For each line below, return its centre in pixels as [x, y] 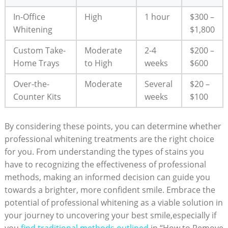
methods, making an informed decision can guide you [107, 177]
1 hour [157, 17]
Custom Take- [39, 50]
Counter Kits [37, 96]
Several [158, 84]
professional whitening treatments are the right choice [109, 139]
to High [98, 63]
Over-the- [31, 84]
